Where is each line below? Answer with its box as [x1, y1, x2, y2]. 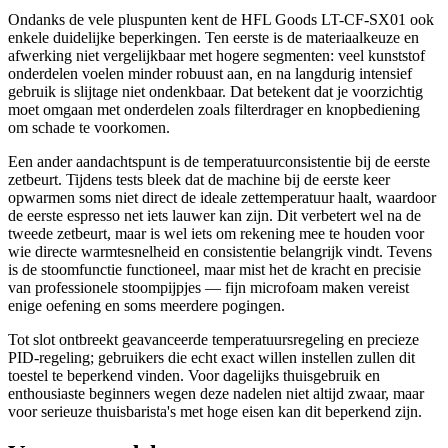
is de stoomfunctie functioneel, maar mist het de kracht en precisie [8, 261, 421, 279]
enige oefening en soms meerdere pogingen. [8, 297, 285, 315]
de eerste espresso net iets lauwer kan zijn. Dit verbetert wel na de [8, 207, 421, 225]
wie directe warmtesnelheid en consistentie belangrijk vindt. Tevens [8, 243, 432, 261]
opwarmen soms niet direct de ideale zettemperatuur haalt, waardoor [8, 189, 436, 207]
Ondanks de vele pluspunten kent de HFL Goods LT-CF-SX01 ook [8, 11, 434, 29]
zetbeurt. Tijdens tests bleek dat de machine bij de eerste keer [8, 171, 390, 189]
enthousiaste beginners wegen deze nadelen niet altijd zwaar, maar [8, 385, 424, 403]
